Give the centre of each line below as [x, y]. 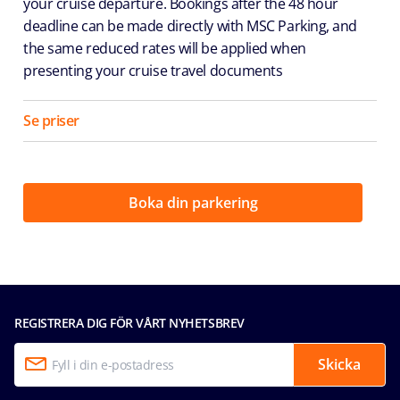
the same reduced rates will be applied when [165, 48]
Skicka [339, 365]
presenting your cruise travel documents [153, 70]
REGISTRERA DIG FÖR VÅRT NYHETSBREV [129, 322]
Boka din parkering [193, 202]
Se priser [51, 120]
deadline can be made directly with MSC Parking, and [191, 25]
